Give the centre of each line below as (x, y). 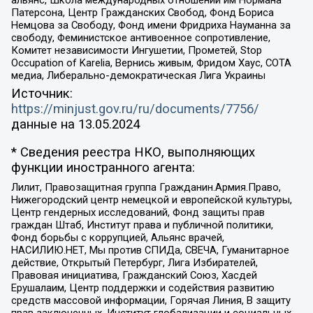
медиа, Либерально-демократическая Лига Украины (138, 76)
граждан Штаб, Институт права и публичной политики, (142, 225)
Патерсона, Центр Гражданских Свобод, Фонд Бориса (142, 13)
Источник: (42, 93)
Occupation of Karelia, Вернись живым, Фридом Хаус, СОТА (151, 63)
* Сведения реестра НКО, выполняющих (133, 153)
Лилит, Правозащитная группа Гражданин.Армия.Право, (146, 187)
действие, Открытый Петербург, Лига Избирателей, (134, 262)
